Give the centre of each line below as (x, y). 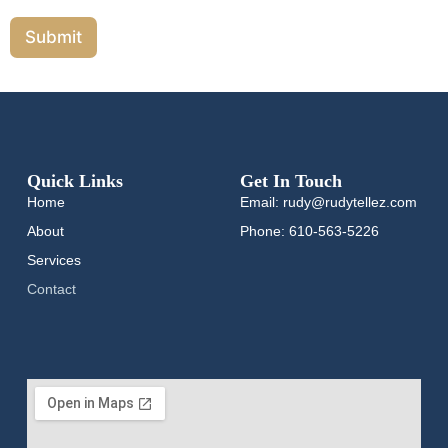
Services (53, 260)
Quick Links (74, 181)
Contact (51, 289)
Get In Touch (290, 181)
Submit (53, 37)
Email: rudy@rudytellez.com (328, 202)
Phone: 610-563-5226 (309, 231)
